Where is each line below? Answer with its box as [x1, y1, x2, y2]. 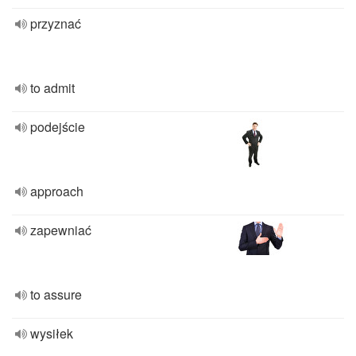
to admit [30, 79, 75, 97]
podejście [30, 118, 85, 136]
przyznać [30, 14, 81, 33]
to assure [30, 285, 82, 304]
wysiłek [30, 324, 73, 342]
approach [30, 182, 83, 200]
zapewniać [30, 221, 91, 239]
